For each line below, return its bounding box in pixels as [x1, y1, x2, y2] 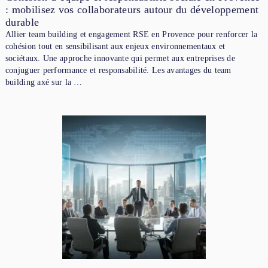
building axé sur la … [5, 77, 83, 87]
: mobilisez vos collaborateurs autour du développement [5, 3, 259, 16]
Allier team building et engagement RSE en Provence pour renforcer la [5, 29, 258, 39]
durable [5, 16, 39, 28]
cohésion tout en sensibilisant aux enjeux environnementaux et [5, 41, 226, 51]
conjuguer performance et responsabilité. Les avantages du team [5, 65, 232, 75]
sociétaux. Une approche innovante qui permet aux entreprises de [5, 53, 235, 63]
